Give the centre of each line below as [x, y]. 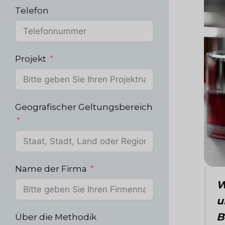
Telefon [32, 10]
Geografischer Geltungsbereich [84, 107]
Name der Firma [51, 168]
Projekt [31, 59]
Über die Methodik [56, 217]
